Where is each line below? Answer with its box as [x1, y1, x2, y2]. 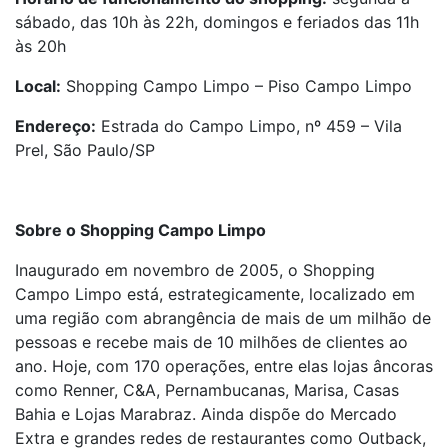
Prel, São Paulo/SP [15, 140, 155, 160]
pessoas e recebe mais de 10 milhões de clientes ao [15, 332, 408, 352]
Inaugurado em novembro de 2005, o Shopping [15, 260, 375, 280]
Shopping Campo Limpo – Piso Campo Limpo [61, 76, 412, 96]
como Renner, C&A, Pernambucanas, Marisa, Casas [15, 380, 399, 400]
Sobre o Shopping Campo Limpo [15, 220, 286, 240]
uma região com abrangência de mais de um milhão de [15, 308, 431, 328]
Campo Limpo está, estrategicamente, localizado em [15, 284, 415, 304]
